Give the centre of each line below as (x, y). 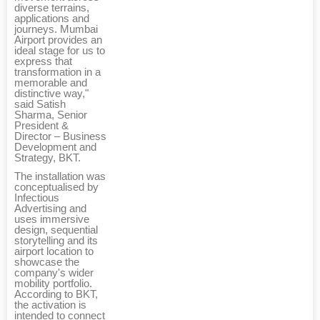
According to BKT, (56, 294)
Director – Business (60, 136)
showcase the (47, 262)
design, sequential (56, 230)
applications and (52, 18)
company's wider (54, 272)
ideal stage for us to (60, 50)
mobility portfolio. (53, 283)
